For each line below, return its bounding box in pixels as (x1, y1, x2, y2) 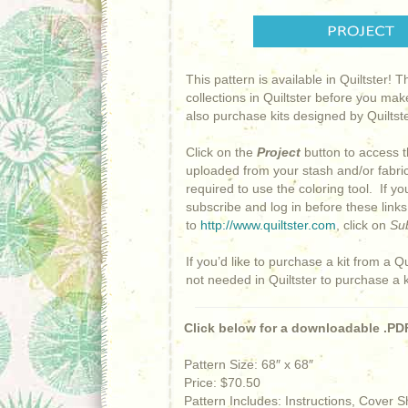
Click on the (186, 145, 257, 159)
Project (257, 145, 301, 159)
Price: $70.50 (184, 375, 260, 390)
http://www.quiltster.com (200, 218, 336, 232)
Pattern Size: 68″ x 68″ (184, 357, 313, 372)
